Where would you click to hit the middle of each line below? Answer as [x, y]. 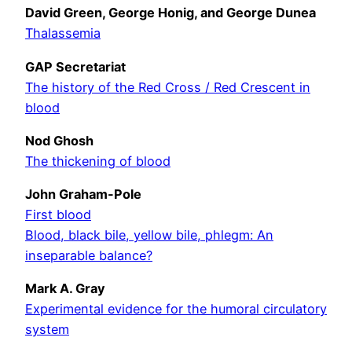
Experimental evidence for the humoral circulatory [176, 309]
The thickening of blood [98, 161]
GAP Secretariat [75, 66]
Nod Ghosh [59, 140]
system [47, 330]
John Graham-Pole [83, 194]
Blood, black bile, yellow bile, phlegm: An [149, 235]
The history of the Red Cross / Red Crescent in [168, 87]
